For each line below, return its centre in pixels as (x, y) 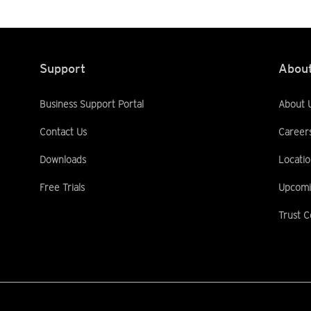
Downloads (62, 160)
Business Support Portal (91, 104)
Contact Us (63, 132)
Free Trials (62, 187)
